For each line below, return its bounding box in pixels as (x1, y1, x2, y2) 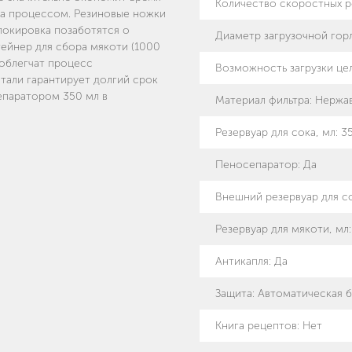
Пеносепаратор (215, 158, 298, 172)
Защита (215, 287, 252, 301)
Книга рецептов (215, 319, 297, 333)
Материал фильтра (215, 93, 310, 108)
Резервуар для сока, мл (215, 126, 335, 140)
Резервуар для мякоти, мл (215, 222, 349, 236)
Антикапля (215, 255, 269, 269)
